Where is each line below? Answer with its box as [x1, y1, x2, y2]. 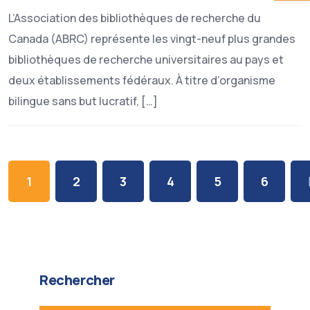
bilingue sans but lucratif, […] [8, 93, 158, 109]
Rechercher [39, 271, 115, 289]
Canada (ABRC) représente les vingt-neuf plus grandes [8, 31, 295, 46]
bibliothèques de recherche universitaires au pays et [8, 52, 284, 67]
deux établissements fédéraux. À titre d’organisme [8, 73, 275, 88]
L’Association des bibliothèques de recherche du [8, 10, 261, 26]
